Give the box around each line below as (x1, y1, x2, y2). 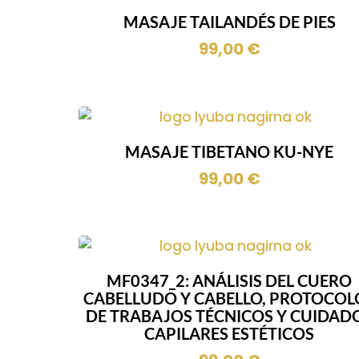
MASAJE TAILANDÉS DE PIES (123, 11, 336, 31)
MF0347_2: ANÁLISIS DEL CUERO (107, 271, 353, 291)
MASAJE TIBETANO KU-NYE (125, 141, 334, 161)
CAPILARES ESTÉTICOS (144, 324, 315, 344)
